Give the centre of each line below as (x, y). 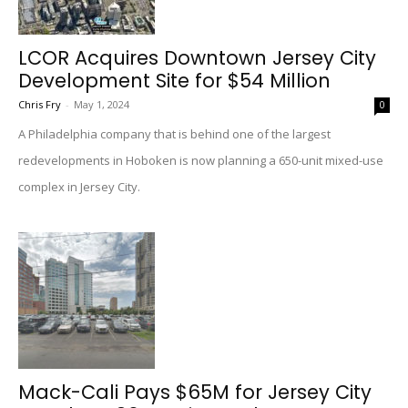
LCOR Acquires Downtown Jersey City (197, 58)
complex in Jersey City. (79, 187)
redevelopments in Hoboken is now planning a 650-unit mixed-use (201, 160)
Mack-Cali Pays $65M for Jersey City (195, 392)
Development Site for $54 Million (174, 81)
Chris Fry (40, 104)
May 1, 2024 (102, 104)
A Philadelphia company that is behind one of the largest (174, 134)
